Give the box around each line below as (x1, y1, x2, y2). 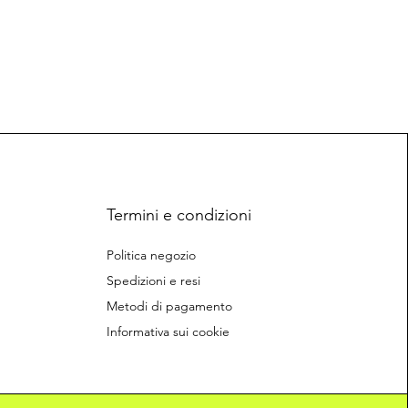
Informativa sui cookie (106, 323, 229, 341)
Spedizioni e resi (106, 272, 200, 290)
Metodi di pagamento (106, 298, 232, 315)
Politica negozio (106, 247, 196, 264)
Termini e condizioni (106, 205, 251, 226)
